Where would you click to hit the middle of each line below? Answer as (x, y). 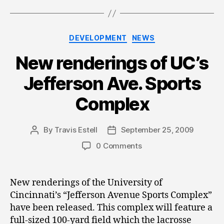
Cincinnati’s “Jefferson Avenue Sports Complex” (111, 195)
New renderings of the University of (86, 182)
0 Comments (119, 145)
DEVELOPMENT (98, 38)
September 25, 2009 (157, 129)
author (45, 141)
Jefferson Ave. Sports (112, 83)
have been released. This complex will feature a (111, 207)
